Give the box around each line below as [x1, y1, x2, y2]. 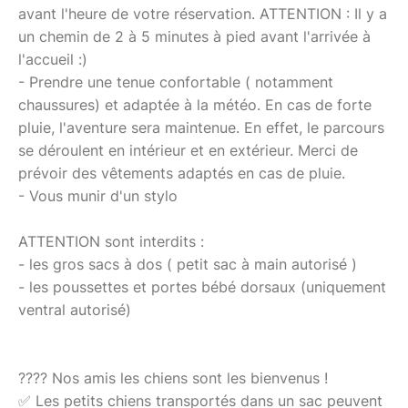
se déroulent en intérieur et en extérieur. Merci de [18, 140, 358, 159]
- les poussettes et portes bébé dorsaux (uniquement [18, 277, 386, 296]
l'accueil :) [18, 49, 87, 68]
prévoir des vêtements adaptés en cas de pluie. [18, 163, 345, 182]
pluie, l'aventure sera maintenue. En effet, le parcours [18, 117, 384, 137]
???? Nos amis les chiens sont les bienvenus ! [18, 368, 328, 387]
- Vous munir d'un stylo [18, 186, 182, 205]
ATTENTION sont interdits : [18, 231, 204, 250]
